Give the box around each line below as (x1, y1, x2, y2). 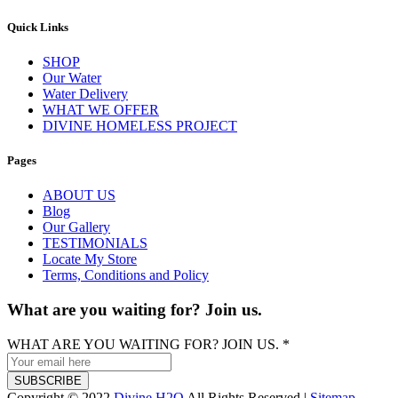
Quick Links (7, 20, 68, 34)
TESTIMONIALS (43, 235, 147, 251)
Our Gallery (43, 219, 110, 235)
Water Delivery (43, 85, 128, 101)
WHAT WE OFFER (43, 101, 159, 117)
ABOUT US (43, 187, 115, 203)
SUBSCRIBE (14, 373, 82, 387)
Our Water (43, 69, 101, 85)
